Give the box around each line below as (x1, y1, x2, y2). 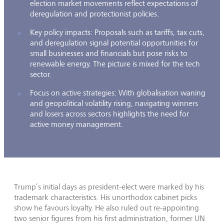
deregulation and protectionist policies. (30, 9, 159, 18)
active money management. (30, 119, 123, 129)
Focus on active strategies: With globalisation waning (30, 88, 205, 97)
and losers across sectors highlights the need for (30, 109, 189, 118)
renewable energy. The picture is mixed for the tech (30, 59, 200, 68)
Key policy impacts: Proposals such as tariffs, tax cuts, (30, 27, 204, 37)
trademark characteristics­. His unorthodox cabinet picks (14, 192, 197, 202)
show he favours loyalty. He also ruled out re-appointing (14, 203, 199, 212)
